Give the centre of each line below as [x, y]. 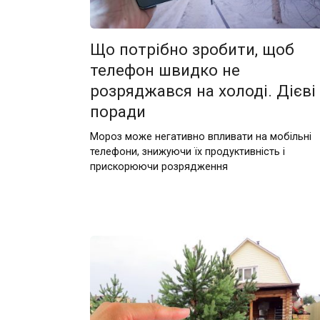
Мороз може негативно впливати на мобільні [200, 136]
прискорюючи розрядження [159, 166]
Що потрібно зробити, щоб [192, 50]
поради [117, 112]
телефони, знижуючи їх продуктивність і [187, 151]
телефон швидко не [165, 70]
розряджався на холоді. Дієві [202, 91]
